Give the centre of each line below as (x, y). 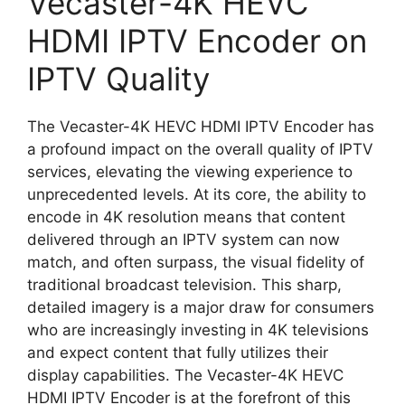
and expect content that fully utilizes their (178, 352)
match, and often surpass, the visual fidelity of (196, 262)
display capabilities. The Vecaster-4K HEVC (185, 375)
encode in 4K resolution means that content (186, 217)
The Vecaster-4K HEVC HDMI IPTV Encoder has (201, 126)
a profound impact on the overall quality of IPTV (200, 149)
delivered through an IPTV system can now (184, 239)
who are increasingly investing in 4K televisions (198, 330)
